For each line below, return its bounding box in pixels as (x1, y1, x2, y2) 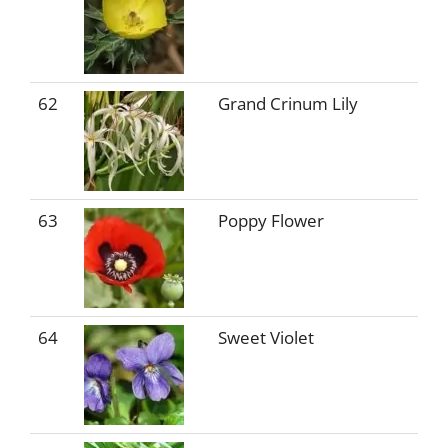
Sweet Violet (218, 326, 314, 349)
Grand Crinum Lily (218, 92, 358, 115)
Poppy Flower (218, 209, 324, 232)
